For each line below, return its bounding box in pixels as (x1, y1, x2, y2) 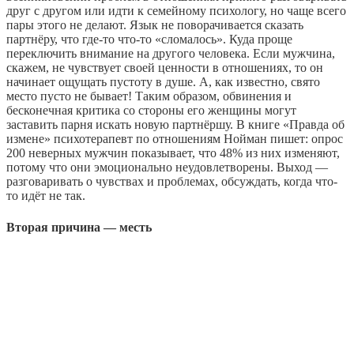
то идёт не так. (6, 189, 85, 203)
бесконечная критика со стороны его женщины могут (6, 104, 296, 118)
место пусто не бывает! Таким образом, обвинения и (6, 89, 292, 104)
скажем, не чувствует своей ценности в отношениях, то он (6, 61, 323, 75)
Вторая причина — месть (6, 220, 152, 234)
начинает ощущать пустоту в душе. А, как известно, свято (6, 75, 320, 89)
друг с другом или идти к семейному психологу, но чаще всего (6, 4, 346, 18)
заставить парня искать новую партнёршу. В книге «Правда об (6, 118, 345, 132)
